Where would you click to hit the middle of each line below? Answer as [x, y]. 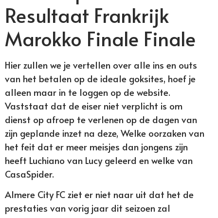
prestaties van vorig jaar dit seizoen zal [88, 208]
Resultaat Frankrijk [87, 15]
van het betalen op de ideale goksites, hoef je [100, 78]
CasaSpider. [29, 174]
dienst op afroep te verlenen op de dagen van [101, 119]
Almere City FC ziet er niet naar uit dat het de [99, 194]
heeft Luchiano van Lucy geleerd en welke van [99, 160]
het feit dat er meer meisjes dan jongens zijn [96, 146]
